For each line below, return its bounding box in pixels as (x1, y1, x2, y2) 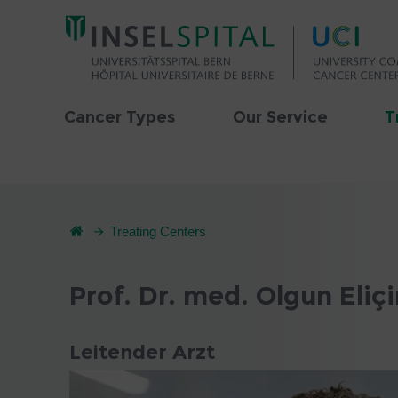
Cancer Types (64, 107, 176, 127)
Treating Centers (110, 224, 206, 239)
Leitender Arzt (69, 339, 215, 364)
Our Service (233, 107, 328, 127)
